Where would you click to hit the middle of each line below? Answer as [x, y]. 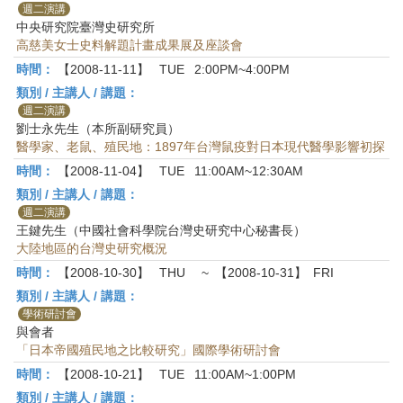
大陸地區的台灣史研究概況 [92, 248]
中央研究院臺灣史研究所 [85, 27]
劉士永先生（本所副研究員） [98, 129]
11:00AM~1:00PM [245, 374]
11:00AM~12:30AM [249, 171]
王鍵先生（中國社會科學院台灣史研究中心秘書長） [161, 230]
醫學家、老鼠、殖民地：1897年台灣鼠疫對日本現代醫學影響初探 [201, 147]
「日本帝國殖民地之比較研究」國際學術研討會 [148, 350]
